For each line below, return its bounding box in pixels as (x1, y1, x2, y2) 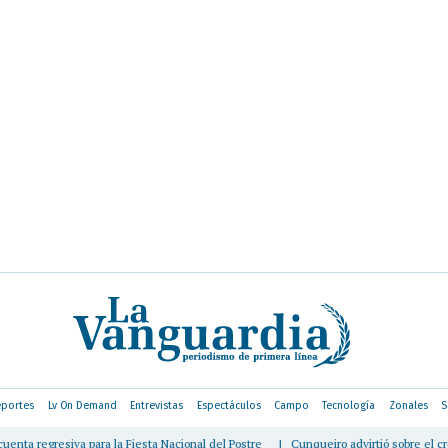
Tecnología (322, 398, 376, 412)
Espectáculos (196, 398, 261, 412)
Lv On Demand (47, 398, 117, 412)
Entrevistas (130, 398, 184, 412)
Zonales (388, 398, 428, 412)
